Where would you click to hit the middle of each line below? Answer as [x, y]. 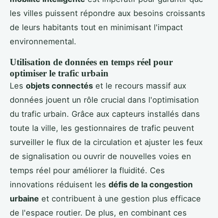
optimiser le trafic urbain [59, 73]
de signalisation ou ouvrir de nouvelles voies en [100, 156]
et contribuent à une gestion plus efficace [120, 198]
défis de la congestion [151, 184]
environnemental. [43, 41]
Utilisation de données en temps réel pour [91, 62]
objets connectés [59, 85]
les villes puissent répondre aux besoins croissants [108, 13]
